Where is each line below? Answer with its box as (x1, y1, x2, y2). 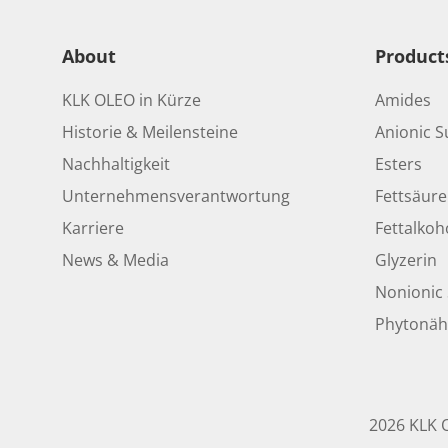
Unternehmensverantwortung (62, 185, 290, 207)
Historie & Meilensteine (62, 121, 238, 143)
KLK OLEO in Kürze (62, 89, 201, 111)
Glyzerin (374, 249, 437, 271)
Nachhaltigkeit (62, 153, 170, 175)
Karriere (62, 217, 124, 239)
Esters (374, 153, 422, 175)
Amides (374, 89, 431, 111)
